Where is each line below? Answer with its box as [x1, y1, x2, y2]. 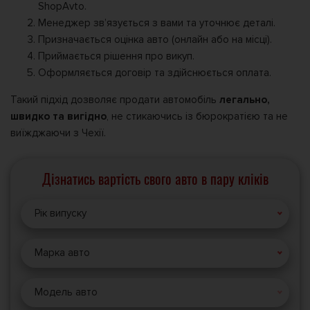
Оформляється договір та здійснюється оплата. [38, 66, 271, 80]
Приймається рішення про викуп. [38, 50, 194, 63]
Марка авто [35, 246, 90, 259]
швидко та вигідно [10, 110, 107, 123]
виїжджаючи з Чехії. [10, 127, 106, 140]
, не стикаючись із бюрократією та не [107, 110, 288, 123]
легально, [219, 93, 270, 107]
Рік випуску [35, 207, 86, 220]
